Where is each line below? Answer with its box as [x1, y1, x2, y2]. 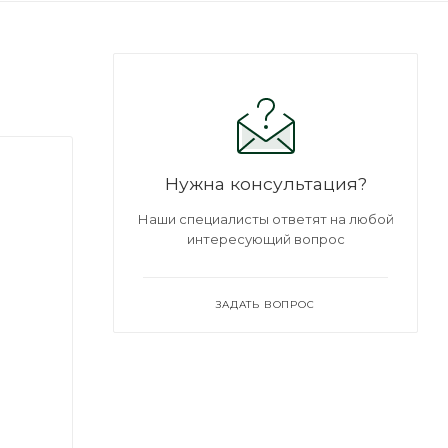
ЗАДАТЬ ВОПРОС [216, 297, 315, 311]
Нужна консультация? [164, 172, 367, 194]
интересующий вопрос [186, 230, 345, 247]
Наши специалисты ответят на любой [137, 210, 394, 227]
